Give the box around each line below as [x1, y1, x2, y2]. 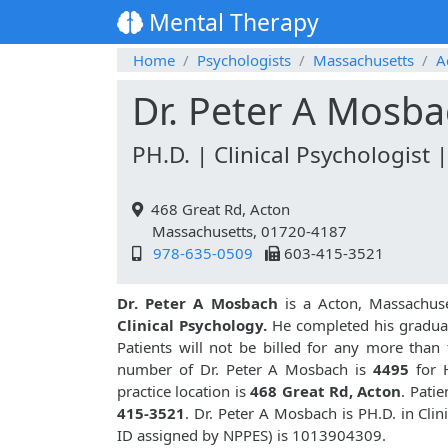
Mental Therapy [143, 6, 319, 39]
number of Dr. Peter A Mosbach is [117, 359, 367, 380]
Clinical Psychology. [117, 315, 267, 336]
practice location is [117, 381, 251, 402]
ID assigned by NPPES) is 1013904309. [117, 425, 386, 446]
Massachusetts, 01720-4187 [132, 221, 347, 242]
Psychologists [197, 50, 291, 71]
